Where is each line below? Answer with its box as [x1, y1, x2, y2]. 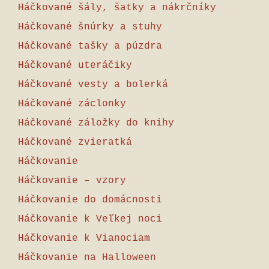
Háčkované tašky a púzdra [18, 41, 162, 52]
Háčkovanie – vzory [18, 175, 126, 186]
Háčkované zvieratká [18, 137, 132, 148]
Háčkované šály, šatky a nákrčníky [18, 2, 216, 13]
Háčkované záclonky [18, 98, 126, 109]
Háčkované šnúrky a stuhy [18, 22, 162, 32]
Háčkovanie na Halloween [18, 252, 156, 263]
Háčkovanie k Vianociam [18, 233, 150, 244]
